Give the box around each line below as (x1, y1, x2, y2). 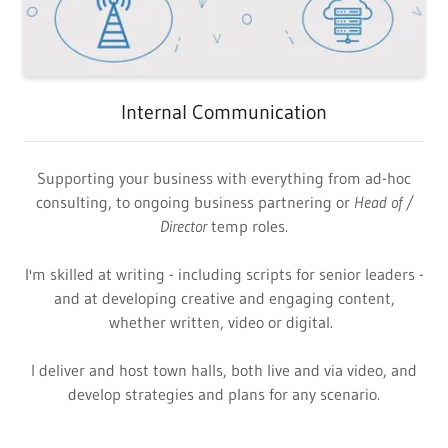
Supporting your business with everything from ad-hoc (37, 168, 411, 189)
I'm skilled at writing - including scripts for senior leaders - (24, 264, 424, 285)
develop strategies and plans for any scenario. (68, 384, 380, 405)
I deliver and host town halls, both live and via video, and (31, 360, 417, 381)
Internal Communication (121, 100, 327, 125)
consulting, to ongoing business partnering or (35, 192, 354, 213)
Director (160, 216, 207, 237)
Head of (353, 192, 402, 213)
